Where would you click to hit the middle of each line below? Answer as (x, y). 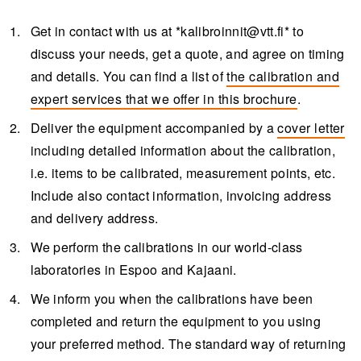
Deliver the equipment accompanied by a (154, 127)
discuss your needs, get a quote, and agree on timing (187, 53)
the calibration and (283, 76)
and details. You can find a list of (129, 76)
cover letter (311, 127)
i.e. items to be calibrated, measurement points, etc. (183, 172)
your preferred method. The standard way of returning (188, 343)
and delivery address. (94, 218)
